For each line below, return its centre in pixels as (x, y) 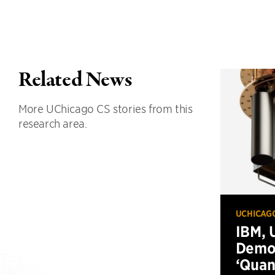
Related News (75, 81)
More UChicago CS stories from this (106, 109)
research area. (53, 123)
